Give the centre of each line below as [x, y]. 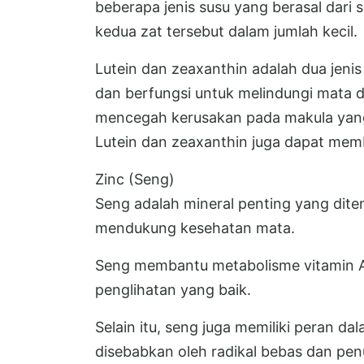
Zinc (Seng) [135, 180]
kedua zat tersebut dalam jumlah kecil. [226, 32]
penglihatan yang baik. [173, 290]
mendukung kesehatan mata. [195, 228]
